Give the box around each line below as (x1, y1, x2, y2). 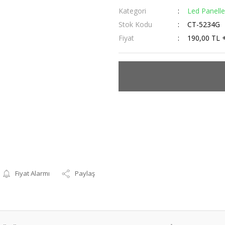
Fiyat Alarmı (15, 169, 50, 178)
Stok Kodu (119, 20, 152, 29)
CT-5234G (187, 20, 220, 29)
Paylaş (75, 169, 95, 178)
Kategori (119, 6, 146, 16)
